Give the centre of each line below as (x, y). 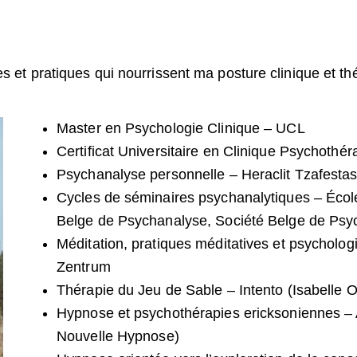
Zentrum (84, 267)
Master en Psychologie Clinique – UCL (181, 129)
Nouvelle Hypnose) (118, 337)
